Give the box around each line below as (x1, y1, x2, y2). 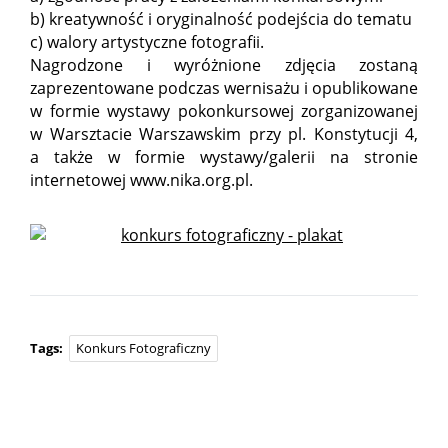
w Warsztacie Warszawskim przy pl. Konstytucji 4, (30, 122, 418, 145)
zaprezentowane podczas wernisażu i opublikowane (30, 76, 418, 99)
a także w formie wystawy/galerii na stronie (30, 145, 418, 168)
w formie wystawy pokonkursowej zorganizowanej (30, 99, 418, 122)
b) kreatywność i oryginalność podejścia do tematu (30, 7, 412, 30)
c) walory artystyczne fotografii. (30, 30, 264, 53)
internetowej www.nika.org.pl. (30, 168, 253, 191)
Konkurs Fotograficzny (76, 338, 211, 357)
